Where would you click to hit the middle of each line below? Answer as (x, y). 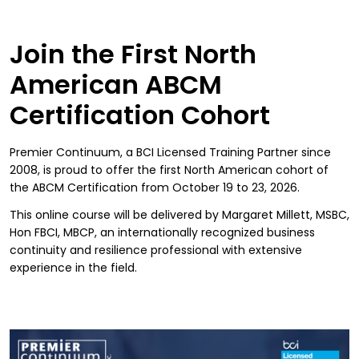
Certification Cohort (140, 115)
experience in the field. (73, 267)
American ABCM (116, 84)
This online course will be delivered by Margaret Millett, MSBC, (179, 214)
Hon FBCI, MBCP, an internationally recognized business (162, 232)
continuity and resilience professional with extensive (156, 250)
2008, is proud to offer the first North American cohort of (169, 169)
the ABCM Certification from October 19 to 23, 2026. (155, 187)
